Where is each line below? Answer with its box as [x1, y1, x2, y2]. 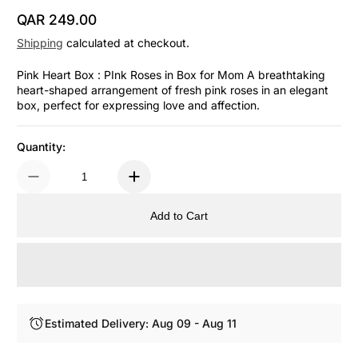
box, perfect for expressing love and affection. [17, 98, 260, 113]
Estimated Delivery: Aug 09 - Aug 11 [45, 316, 237, 331]
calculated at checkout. [63, 36, 189, 50]
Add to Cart [150, 209, 208, 222]
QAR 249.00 [17, 11, 97, 29]
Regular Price [16, 19, 102, 37]
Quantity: [17, 140, 66, 154]
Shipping [17, 36, 63, 50]
